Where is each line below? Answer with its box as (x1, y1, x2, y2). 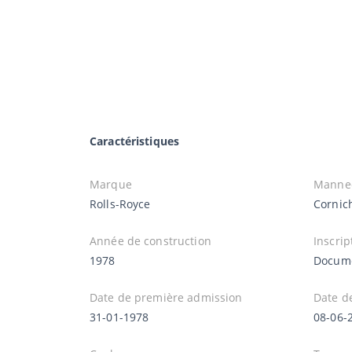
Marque (90, 176, 132, 192)
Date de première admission (90, 289, 243, 305)
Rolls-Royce (90, 196, 151, 211)
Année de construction (90, 233, 211, 248)
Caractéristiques (90, 133, 180, 148)
